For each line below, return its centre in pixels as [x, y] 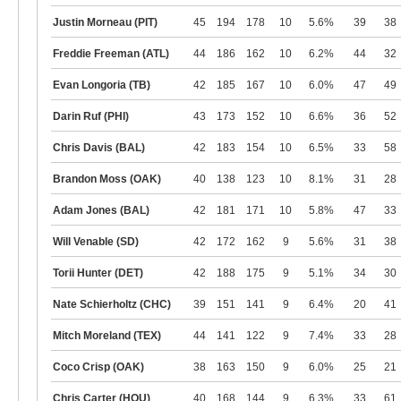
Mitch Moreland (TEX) [107, 336]
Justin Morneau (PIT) [105, 22]
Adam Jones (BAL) [101, 210]
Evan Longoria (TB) [102, 85]
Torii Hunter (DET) [98, 273]
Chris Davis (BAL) [99, 148]
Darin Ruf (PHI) [91, 116]
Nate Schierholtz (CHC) [112, 304]
